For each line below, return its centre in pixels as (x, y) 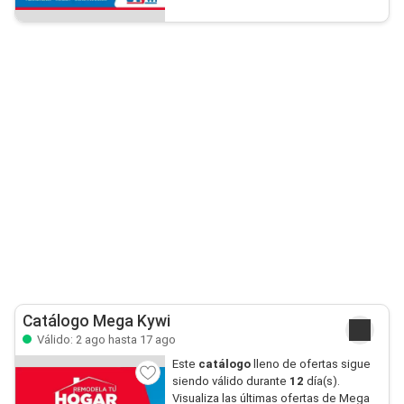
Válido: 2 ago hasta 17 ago (105, 340)
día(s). (321, 381)
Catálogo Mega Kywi (96, 321)
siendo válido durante (230, 381)
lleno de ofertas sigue (312, 364)
